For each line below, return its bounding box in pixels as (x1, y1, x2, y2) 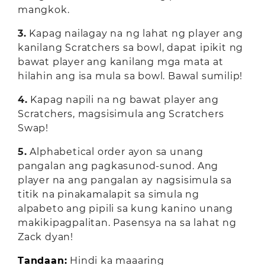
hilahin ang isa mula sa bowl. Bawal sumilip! (18, 70, 243, 82)
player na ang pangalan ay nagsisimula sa (18, 174, 232, 186)
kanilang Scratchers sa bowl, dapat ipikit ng (18, 42, 244, 53)
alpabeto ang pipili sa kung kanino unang (18, 203, 233, 214)
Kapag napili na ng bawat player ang (27, 94, 219, 105)
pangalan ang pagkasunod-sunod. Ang (18, 160, 219, 172)
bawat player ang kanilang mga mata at (18, 56, 224, 67)
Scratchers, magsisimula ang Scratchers (18, 108, 224, 119)
